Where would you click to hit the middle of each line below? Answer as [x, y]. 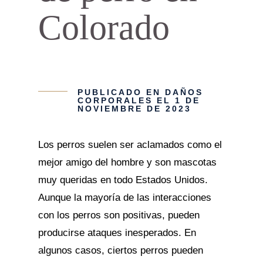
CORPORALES [115, 100]
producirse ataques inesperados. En [117, 233]
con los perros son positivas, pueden [119, 215]
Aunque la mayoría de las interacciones [124, 198]
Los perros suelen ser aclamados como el [130, 145]
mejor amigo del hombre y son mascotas [127, 162]
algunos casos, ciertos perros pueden [120, 250]
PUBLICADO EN [121, 92]
